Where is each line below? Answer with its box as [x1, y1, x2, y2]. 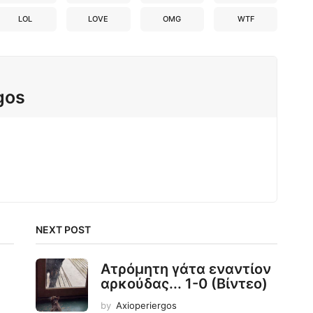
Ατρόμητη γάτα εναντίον [100, 260, 271, 277]
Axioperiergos [115, 299, 177, 311]
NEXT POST [35, 223, 91, 235]
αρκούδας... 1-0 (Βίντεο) [100, 275, 268, 292]
